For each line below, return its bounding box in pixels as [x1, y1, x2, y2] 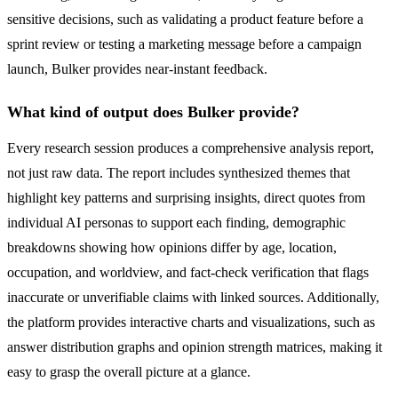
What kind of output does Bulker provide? [7, 103, 299, 122]
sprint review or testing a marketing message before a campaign [7, 36, 362, 52]
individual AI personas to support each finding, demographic [7, 215, 346, 231]
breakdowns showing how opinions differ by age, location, [7, 240, 337, 256]
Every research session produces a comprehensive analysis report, [7, 140, 374, 156]
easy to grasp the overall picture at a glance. [7, 364, 251, 380]
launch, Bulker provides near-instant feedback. [7, 61, 267, 77]
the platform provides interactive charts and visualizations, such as [7, 314, 375, 330]
